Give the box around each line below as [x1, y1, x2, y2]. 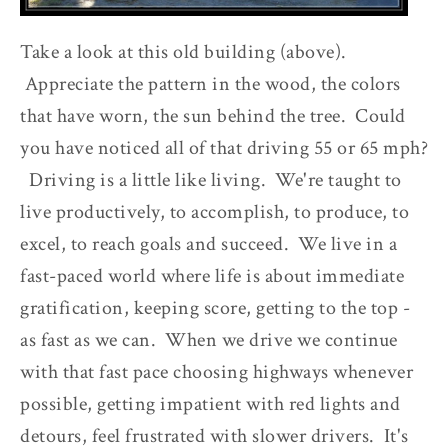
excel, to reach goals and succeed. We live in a [20, 230, 397, 257]
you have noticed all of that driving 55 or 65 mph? [20, 134, 428, 161]
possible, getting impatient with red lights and [20, 390, 401, 417]
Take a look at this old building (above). [20, 38, 347, 65]
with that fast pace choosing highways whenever [20, 358, 413, 385]
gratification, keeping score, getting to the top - [20, 294, 410, 321]
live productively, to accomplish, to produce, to [20, 198, 409, 225]
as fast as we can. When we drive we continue [20, 326, 398, 353]
